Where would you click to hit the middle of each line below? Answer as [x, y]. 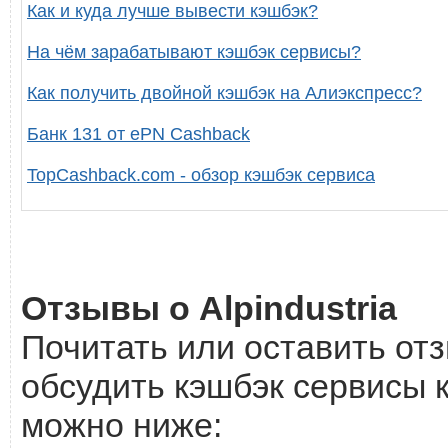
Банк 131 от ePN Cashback [138, 134]
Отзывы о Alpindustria [209, 308]
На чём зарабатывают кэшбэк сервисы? [194, 52]
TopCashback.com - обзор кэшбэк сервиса [201, 175]
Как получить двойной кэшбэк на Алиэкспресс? [224, 93]
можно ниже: [121, 425]
